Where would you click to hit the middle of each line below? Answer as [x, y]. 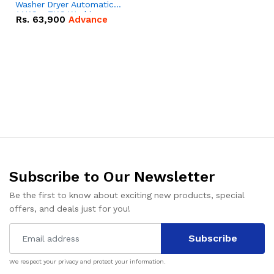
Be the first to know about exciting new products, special [127, 195]
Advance [88, 20]
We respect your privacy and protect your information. [87, 261]
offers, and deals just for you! [70, 209]
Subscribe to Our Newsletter [112, 177]
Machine [32, 24]
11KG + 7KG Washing [58, 14]
